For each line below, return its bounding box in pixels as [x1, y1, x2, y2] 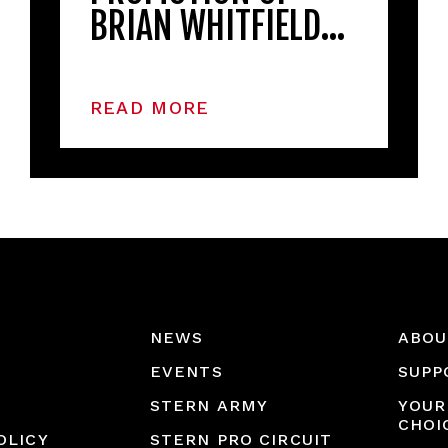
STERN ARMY [150, 396, 269, 415]
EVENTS [150, 362, 223, 381]
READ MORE [89, 96, 210, 118]
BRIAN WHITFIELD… [89, 4, 346, 49]
